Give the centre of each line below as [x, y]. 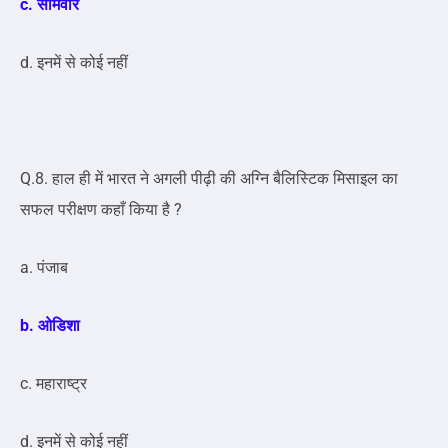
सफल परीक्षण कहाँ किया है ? [101, 210]
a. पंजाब [44, 268]
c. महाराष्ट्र [53, 384]
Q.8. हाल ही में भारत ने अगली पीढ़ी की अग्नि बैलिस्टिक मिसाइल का [209, 179]
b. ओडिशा [50, 326]
